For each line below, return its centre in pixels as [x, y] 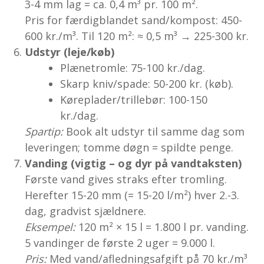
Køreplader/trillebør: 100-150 [134, 99]
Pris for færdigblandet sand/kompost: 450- [134, 20]
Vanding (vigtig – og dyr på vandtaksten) [133, 163]
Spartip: [44, 131]
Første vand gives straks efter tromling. [126, 179]
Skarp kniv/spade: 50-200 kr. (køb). [147, 83]
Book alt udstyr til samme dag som [154, 131]
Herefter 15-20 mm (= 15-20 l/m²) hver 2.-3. [132, 195]
